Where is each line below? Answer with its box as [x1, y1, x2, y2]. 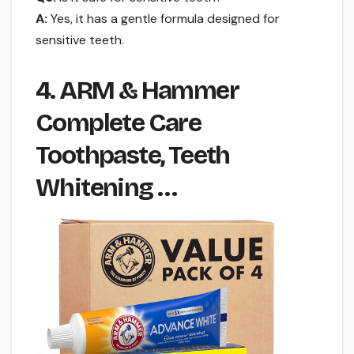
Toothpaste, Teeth [36, 140, 230, 171]
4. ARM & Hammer [36, 75, 239, 107]
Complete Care [36, 107, 201, 139]
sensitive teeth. [36, 32, 124, 49]
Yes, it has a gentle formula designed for [47, 10, 280, 28]
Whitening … [36, 172, 177, 204]
